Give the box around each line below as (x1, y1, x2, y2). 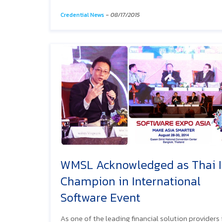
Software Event (60, 188, 140, 206)
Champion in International (60, 172, 201, 190)
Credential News (60, 10, 104, 19)
